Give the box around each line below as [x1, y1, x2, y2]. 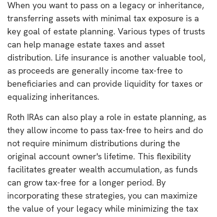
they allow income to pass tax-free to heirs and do [7, 124, 203, 136]
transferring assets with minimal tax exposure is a [7, 13, 199, 24]
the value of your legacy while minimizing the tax [7, 203, 198, 215]
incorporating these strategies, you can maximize [7, 190, 198, 201]
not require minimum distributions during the [7, 138, 180, 149]
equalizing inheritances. [7, 91, 99, 103]
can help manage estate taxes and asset [7, 39, 165, 50]
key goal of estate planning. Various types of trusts [7, 26, 205, 37]
